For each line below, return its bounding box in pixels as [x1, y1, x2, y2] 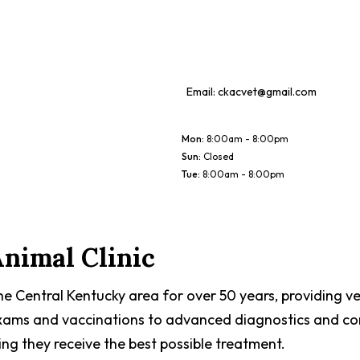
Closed [203, 150, 234, 162]
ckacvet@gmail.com [218, 84, 317, 99]
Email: [186, 84, 218, 99]
